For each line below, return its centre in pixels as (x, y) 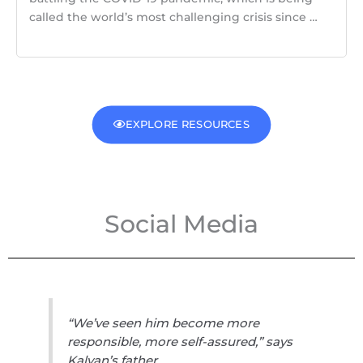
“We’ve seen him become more (164, 322)
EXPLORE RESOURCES (187, 124)
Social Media (181, 224)
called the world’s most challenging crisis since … (173, 17)
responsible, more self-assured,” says (180, 341)
